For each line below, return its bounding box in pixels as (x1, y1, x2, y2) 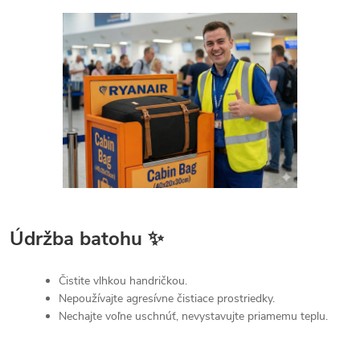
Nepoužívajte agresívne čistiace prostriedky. (59, 291, 275, 307)
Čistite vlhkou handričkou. (59, 273, 187, 289)
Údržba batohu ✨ (10, 226, 164, 252)
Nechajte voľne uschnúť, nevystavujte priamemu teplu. (59, 309, 328, 325)
